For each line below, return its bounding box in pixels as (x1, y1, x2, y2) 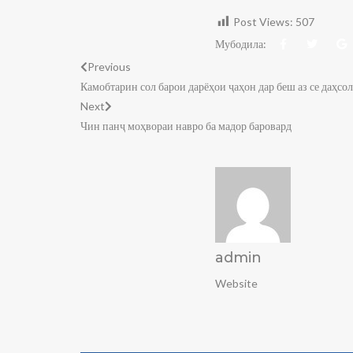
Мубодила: (215, 36, 266, 50)
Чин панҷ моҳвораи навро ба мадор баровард (80, 118, 292, 132)
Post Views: (233, 14, 293, 28)
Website (215, 276, 258, 290)
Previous (87, 59, 131, 73)
